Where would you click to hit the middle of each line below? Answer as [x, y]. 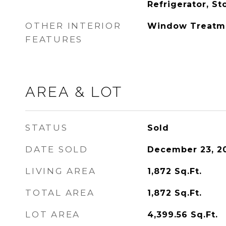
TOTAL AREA [60, 193]
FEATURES [54, 39]
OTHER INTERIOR [73, 26]
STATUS [47, 128]
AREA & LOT [74, 92]
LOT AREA [53, 214]
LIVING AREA [61, 171]
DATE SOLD [57, 149]
